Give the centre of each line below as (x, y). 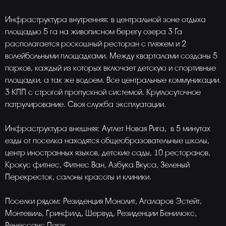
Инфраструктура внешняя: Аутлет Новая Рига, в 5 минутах (108, 129)
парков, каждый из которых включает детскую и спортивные (110, 68)
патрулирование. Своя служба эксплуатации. (86, 104)
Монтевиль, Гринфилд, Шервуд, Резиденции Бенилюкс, (101, 213)
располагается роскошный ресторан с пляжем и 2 (96, 44)
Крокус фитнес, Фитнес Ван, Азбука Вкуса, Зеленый (97, 165)
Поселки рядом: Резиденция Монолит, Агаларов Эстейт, (103, 201)
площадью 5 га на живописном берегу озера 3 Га (94, 32)
